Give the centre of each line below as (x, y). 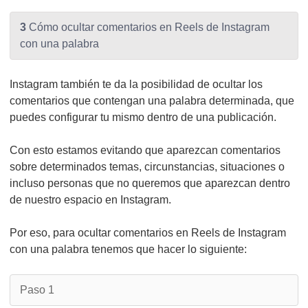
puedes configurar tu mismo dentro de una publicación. (143, 117)
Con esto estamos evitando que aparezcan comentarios (145, 150)
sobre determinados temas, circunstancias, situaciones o (147, 167)
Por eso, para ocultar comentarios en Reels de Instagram (148, 233)
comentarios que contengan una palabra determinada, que (152, 101)
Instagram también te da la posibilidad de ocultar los (136, 84)
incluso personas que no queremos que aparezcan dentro (150, 183)
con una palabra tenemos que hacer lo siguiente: (128, 249)
